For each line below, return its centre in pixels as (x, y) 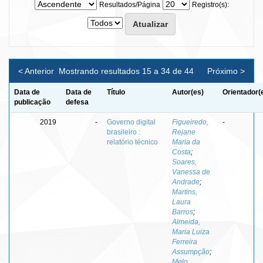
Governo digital (131, 122)
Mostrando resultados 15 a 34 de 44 (127, 71)
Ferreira (185, 242)
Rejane (184, 132)
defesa (77, 102)
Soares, (184, 162)
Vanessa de (191, 172)
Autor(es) (188, 92)
